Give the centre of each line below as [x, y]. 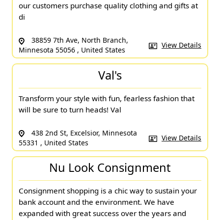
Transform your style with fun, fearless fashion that [107, 98]
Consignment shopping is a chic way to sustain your [108, 191]
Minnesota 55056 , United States [72, 50]
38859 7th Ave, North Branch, [79, 40]
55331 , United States [54, 142]
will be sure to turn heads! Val [70, 109]
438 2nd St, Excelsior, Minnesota [83, 133]
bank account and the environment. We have [96, 202]
